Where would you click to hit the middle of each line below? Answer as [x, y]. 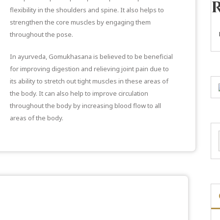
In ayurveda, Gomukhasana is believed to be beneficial [91, 56]
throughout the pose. [41, 34]
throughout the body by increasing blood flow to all [85, 105]
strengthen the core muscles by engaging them [80, 22]
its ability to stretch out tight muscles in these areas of [89, 81]
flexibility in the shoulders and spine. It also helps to [87, 10]
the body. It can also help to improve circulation [79, 93]
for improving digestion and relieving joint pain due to [89, 69]
